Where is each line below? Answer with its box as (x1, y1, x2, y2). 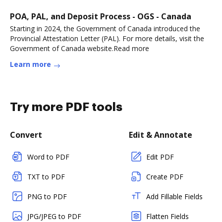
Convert (10, 129, 42, 140)
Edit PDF (146, 152, 174, 162)
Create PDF (146, 172, 183, 181)
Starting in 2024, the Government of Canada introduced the (10, 24, 200, 33)
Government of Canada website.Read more (10, 44, 149, 53)
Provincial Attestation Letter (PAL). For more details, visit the (10, 34, 204, 43)
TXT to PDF (27, 172, 65, 181)
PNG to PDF (27, 192, 67, 201)
